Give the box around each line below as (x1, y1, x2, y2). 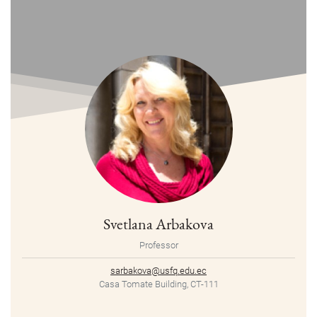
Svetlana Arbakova (103, 214, 214, 234)
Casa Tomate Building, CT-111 (98, 279, 219, 290)
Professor (139, 240, 178, 251)
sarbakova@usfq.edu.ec (110, 265, 207, 277)
